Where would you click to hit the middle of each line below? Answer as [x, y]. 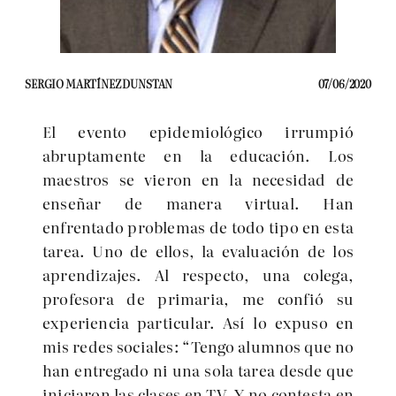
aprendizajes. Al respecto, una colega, [198, 274]
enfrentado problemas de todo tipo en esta [198, 227]
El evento [96, 131]
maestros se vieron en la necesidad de [198, 179]
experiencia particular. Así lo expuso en [198, 322]
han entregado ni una [122, 370]
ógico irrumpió [289, 131]
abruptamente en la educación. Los [198, 155]
